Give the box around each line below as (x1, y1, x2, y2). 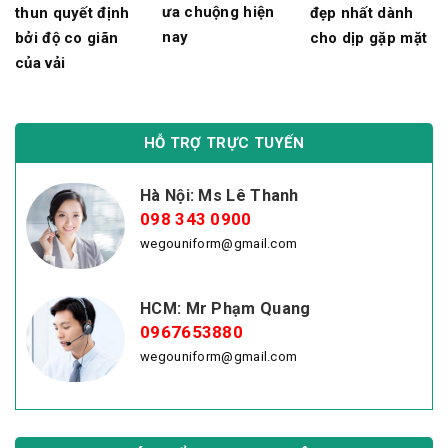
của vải (15, 53, 66, 72)
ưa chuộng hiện (162, 3, 275, 22)
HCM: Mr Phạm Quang (140, 299, 311, 319)
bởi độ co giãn (15, 28, 119, 47)
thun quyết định (15, 3, 130, 22)
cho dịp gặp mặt (309, 28, 428, 47)
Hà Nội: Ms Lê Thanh (140, 185, 299, 205)
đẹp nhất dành (309, 3, 414, 22)
